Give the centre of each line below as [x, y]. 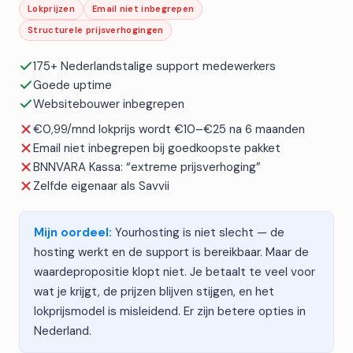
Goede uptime [72, 85]
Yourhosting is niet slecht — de [198, 232]
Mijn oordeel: [73, 232]
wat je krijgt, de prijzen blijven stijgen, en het [154, 292]
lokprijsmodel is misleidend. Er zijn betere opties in [170, 311]
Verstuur [176, 57]
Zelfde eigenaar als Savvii [101, 186]
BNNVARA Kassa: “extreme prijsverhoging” [147, 167]
